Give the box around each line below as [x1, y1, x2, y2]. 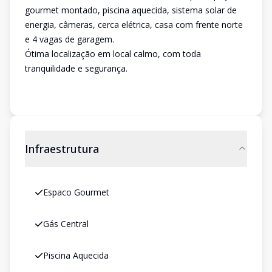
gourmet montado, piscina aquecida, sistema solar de [25, 4, 237, 16]
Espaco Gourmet [43, 186, 109, 198]
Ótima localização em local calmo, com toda [25, 48, 201, 59]
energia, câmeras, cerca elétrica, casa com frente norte [25, 19, 243, 30]
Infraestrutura [25, 141, 99, 156]
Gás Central [43, 218, 89, 229]
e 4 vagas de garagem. [25, 33, 114, 45]
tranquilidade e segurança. [25, 63, 127, 74]
